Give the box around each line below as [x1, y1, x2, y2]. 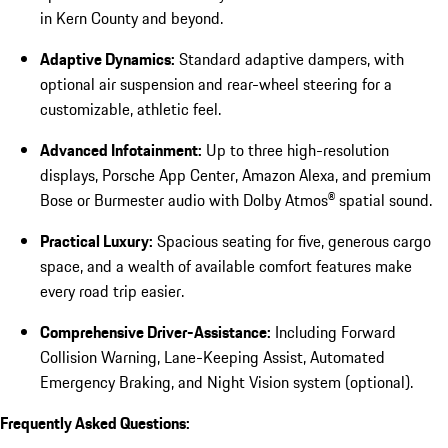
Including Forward [271, 319, 396, 344]
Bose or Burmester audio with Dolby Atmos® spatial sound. [40, 187, 432, 212]
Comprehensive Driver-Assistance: [40, 319, 271, 344]
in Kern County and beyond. [40, 5, 223, 30]
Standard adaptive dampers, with [175, 46, 404, 71]
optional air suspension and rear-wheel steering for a [40, 71, 392, 96]
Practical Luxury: [40, 228, 153, 253]
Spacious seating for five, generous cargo [153, 228, 431, 253]
